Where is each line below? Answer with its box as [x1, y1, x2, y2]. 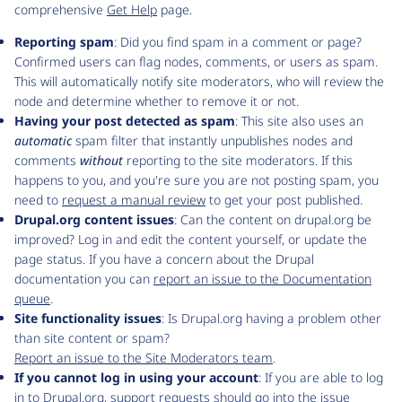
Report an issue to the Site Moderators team [14, 349, 273, 366]
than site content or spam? [14, 329, 170, 346]
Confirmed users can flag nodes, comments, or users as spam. [14, 53, 378, 70]
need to [14, 191, 62, 208]
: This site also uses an [235, 112, 363, 129]
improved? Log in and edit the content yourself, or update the [14, 231, 367, 248]
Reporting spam [14, 33, 114, 50]
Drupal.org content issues [14, 211, 174, 228]
